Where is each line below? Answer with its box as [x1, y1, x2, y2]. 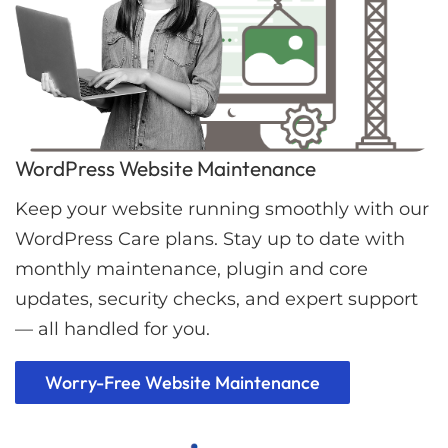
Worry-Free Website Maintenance [45, 371, 320, 395]
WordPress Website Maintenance [15, 155, 316, 182]
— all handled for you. [15, 318, 210, 341]
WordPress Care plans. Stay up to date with [15, 228, 405, 251]
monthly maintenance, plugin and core [15, 258, 368, 281]
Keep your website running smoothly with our [15, 198, 429, 221]
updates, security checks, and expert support [15, 288, 418, 311]
